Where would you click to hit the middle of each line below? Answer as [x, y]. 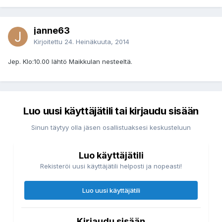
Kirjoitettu [49, 42]
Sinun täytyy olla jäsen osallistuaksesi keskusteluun [111, 128]
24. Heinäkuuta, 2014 [97, 42]
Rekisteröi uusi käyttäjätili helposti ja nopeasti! [111, 166]
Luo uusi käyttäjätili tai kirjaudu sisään [111, 111]
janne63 [52, 31]
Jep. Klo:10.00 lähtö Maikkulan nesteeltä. [70, 62]
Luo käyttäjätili [111, 156]
